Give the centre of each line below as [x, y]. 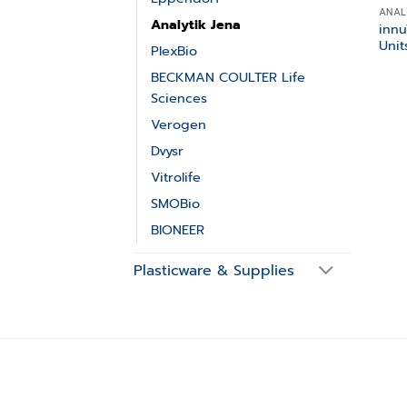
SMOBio [175, 204]
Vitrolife [176, 178]
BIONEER [178, 230]
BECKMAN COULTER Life [228, 78]
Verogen [179, 125]
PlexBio [174, 51]
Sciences [179, 99]
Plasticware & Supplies [214, 271]
